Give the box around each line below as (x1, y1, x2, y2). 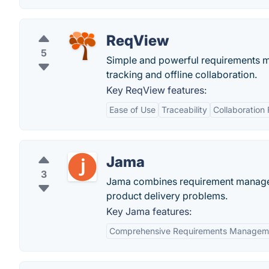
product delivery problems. (106, 190, 228, 202)
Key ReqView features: (106, 84, 207, 96)
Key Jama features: (106, 205, 192, 217)
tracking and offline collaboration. (106, 68, 257, 80)
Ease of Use (109, 104, 156, 115)
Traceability (162, 104, 207, 115)
